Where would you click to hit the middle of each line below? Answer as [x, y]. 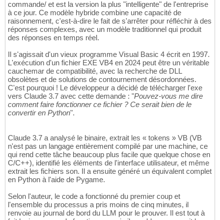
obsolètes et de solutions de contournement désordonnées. [102, 80]
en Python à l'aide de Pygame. [56, 180]
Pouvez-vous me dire [168, 96]
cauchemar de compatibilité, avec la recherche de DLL [95, 71]
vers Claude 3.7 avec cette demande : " [71, 96]
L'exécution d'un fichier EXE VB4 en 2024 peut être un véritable [109, 63]
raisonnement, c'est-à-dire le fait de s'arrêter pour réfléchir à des [110, 21]
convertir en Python [39, 113]
